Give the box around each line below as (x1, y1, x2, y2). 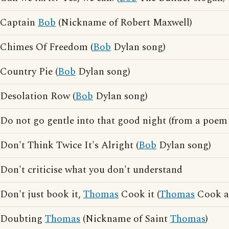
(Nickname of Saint (80, 212, 170, 226)
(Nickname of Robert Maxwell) (56, 15, 192, 30)
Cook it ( (119, 187, 159, 202)
